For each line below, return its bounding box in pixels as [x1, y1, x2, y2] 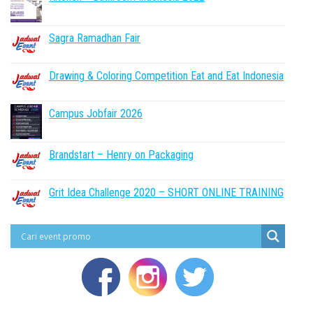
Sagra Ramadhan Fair [49, 31, 140, 45]
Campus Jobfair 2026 [49, 107, 143, 120]
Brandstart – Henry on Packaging [49, 148, 194, 161]
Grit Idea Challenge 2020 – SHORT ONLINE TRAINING [49, 186, 284, 199]
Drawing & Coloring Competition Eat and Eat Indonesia [49, 69, 284, 82]
